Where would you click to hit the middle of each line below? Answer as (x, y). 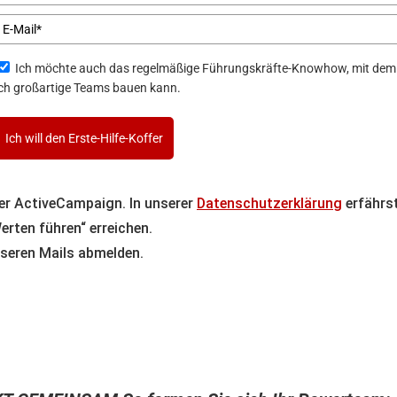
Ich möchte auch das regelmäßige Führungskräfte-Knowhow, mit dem (74, 68)
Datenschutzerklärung (269, 203)
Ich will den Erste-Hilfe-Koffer (84, 138)
